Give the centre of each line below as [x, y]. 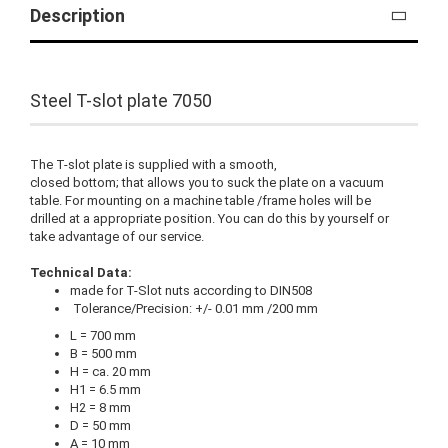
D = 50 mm [100, 425]
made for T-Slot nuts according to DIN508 [191, 290]
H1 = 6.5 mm [105, 389]
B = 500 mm [103, 353]
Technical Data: [81, 272]
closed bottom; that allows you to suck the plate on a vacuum [207, 182]
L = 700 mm [103, 335]
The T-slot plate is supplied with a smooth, [153, 164]
